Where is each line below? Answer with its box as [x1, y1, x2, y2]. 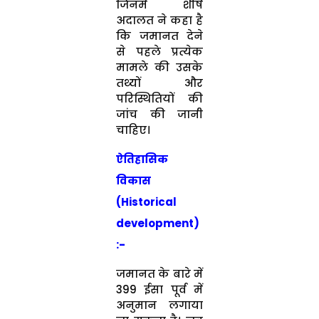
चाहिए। [115, 122, 150, 138]
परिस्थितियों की [115, 91, 204, 107]
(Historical [115, 194, 177, 210]
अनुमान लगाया [115, 298, 204, 313]
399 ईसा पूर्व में [115, 282, 204, 298]
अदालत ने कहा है [115, 13, 204, 28]
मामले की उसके [115, 60, 204, 75]
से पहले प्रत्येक [115, 44, 204, 60]
